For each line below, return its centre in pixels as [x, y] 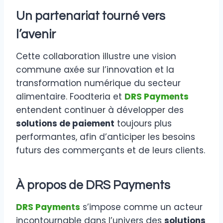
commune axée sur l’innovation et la [95, 70]
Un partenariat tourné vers [91, 16]
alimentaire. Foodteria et [70, 97]
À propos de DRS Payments [93, 185]
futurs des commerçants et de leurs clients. [111, 151]
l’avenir [36, 34]
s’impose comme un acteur [141, 207]
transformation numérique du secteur [98, 83]
